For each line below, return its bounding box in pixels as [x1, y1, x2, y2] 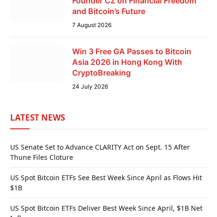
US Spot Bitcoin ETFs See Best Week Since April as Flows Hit [10, 173, 202, 183]
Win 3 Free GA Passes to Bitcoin [72, 46, 191, 57]
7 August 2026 [72, 21, 111, 29]
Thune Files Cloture [10, 153, 73, 162]
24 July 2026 [72, 83, 108, 91]
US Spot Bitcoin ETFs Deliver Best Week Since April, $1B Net [10, 203, 202, 213]
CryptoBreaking [72, 68, 131, 78]
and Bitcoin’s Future [72, 6, 145, 16]
